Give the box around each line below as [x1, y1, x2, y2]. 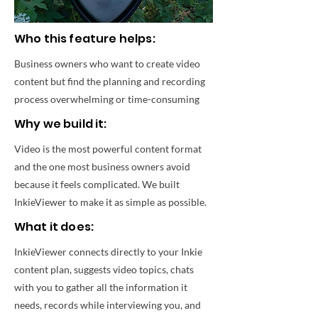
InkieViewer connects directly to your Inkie [14, 246, 202, 258]
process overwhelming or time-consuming [14, 93, 199, 105]
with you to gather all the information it [14, 281, 187, 293]
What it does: [14, 219, 94, 235]
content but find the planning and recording [14, 75, 205, 87]
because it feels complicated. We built [14, 178, 180, 190]
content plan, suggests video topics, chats [14, 263, 194, 275]
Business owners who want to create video [14, 57, 200, 70]
